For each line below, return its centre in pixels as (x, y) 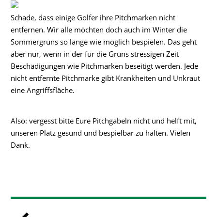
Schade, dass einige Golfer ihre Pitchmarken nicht (93, 18)
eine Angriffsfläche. (43, 90)
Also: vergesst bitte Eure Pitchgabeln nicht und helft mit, (104, 121)
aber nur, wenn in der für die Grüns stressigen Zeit (95, 54)
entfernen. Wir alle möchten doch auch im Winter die (99, 30)
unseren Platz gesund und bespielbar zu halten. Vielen (101, 133)
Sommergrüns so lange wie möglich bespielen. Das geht (104, 42)
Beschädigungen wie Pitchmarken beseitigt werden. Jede (105, 66)
